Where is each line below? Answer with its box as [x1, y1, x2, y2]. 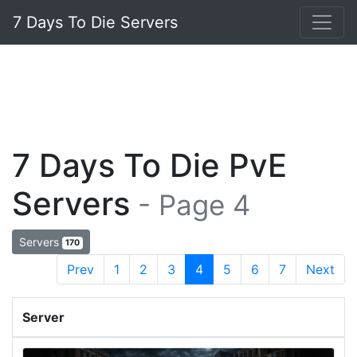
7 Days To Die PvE [12, 146, 287, 185]
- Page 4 [130, 188, 250, 222]
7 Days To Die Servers [13, 13, 178, 32]
